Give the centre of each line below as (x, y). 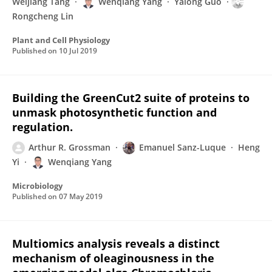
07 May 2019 (81, 196)
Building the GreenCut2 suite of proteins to (131, 98)
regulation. (42, 127)
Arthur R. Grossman (70, 147)
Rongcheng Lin (43, 16)
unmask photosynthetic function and (114, 112)
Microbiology (37, 186)
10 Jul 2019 (78, 51)
